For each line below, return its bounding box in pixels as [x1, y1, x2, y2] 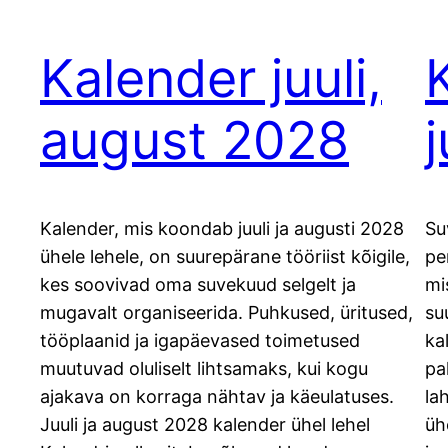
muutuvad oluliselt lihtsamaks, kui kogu [40, 357, 368, 379]
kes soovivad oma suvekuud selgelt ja [40, 273, 356, 295]
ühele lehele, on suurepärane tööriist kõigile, [40, 245, 410, 267]
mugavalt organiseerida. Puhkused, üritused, [40, 301, 413, 323]
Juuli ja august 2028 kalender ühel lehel [40, 413, 370, 435]
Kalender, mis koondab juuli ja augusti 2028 [40, 217, 404, 239]
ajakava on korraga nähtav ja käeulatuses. [40, 385, 394, 407]
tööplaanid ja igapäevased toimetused [40, 329, 360, 351]
